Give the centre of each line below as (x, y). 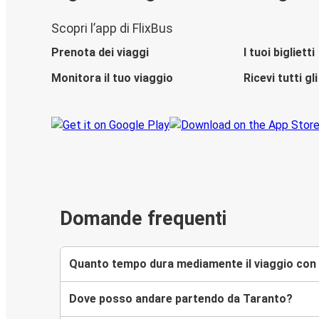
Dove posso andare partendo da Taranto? (181, 298)
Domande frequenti (143, 219)
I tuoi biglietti (279, 53)
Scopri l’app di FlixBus (112, 29)
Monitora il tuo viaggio (112, 78)
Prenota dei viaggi (100, 53)
